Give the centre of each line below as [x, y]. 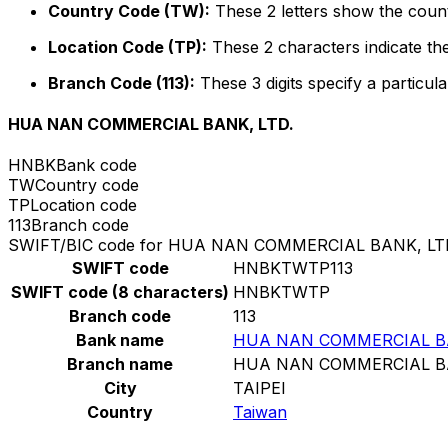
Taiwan [260, 412]
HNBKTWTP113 [293, 268]
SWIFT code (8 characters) [120, 292]
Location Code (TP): [127, 46]
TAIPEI [259, 388]
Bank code [96, 165]
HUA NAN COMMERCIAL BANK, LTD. [151, 124]
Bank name [120, 340]
